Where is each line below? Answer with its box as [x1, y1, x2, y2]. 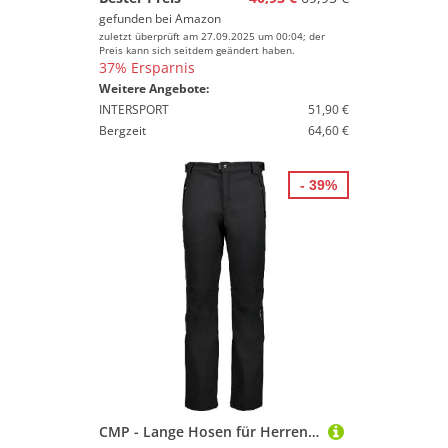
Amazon [175, 10, 221, 27]
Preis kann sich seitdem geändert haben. [99, 43, 295, 57]
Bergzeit [99, 122, 146, 139]
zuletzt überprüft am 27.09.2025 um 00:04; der [99, 29, 325, 43]
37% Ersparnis [99, 58, 195, 77]
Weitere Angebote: [99, 80, 209, 97]
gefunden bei [99, 10, 175, 27]
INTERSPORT [99, 101, 169, 118]
